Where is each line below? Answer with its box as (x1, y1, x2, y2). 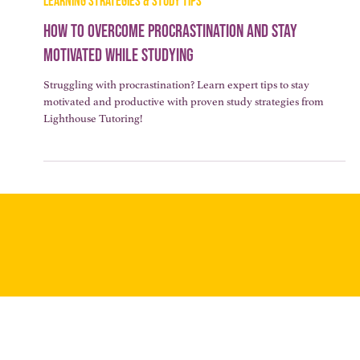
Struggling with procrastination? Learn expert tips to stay (43, 104, 309, 117)
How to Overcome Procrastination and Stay (43, 46, 297, 68)
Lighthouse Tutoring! (43, 137, 142, 150)
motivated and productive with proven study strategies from (43, 121, 324, 133)
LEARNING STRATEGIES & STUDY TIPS (43, 18, 202, 35)
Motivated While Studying (43, 70, 194, 92)
